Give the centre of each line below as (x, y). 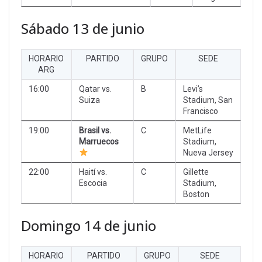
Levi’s (193, 89)
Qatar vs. (95, 89)
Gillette (196, 172)
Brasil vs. (95, 130)
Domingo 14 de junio (89, 225)
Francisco (201, 111)
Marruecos (99, 141)
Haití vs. (93, 172)
